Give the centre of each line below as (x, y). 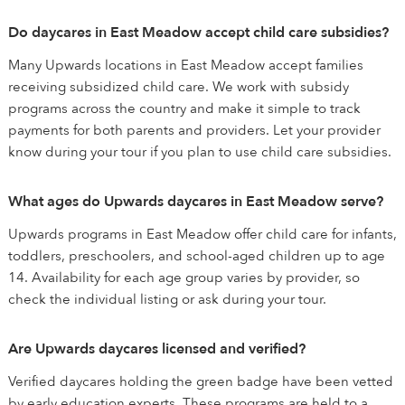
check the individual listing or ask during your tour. (167, 299)
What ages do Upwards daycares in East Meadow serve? (196, 202)
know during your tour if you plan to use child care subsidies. (200, 152)
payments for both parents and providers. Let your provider (194, 130)
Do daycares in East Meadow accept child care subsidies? (198, 33)
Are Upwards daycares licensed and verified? (157, 349)
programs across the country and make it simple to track (184, 108)
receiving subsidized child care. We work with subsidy (179, 87)
